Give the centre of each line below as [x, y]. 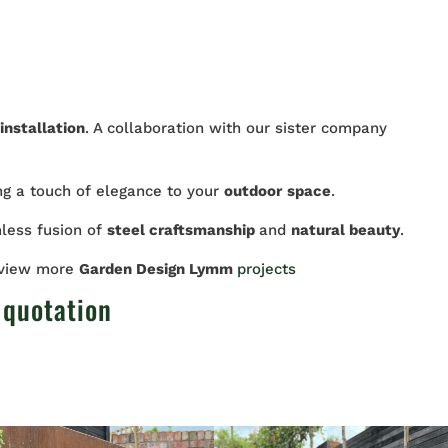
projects [267, 269]
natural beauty [346, 230]
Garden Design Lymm [158, 269]
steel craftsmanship [183, 230]
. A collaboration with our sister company [236, 128]
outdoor [253, 191]
